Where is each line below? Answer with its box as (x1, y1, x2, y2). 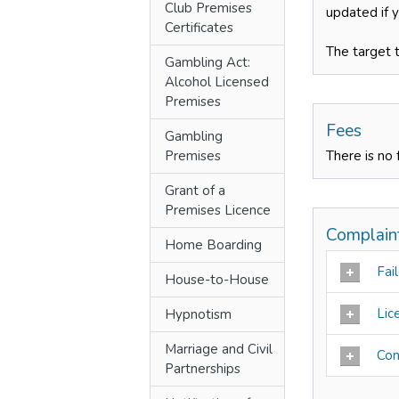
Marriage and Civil (165, 340, 273, 358)
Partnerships (165, 360, 240, 378)
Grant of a (165, 182, 225, 199)
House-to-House (165, 271, 269, 289)
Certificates (165, 19, 233, 37)
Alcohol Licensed (165, 73, 269, 91)
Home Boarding (165, 236, 262, 254)
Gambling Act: (165, 53, 250, 71)
